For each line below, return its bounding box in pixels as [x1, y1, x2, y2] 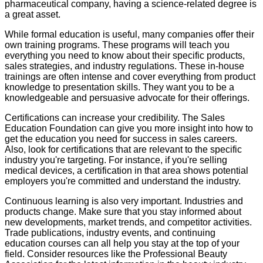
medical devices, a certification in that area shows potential [5, 166, 248, 176]
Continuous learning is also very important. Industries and [5, 196, 243, 207]
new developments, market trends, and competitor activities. [5, 217, 252, 228]
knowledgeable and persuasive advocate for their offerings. [5, 93, 249, 103]
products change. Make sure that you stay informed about [5, 207, 241, 217]
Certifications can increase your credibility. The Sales [5, 113, 225, 123]
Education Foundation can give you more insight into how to [5, 123, 253, 134]
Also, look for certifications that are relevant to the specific [5, 144, 242, 155]
